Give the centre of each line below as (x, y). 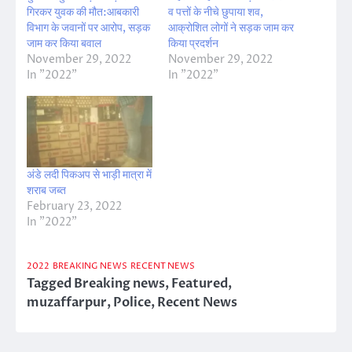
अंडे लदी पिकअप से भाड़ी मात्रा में (89, 174)
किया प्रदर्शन (193, 43)
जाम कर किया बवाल (64, 43)
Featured (200, 283)
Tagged (50, 283)
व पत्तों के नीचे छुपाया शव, (216, 12)
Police (132, 302)
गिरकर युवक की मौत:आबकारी (83, 12)
